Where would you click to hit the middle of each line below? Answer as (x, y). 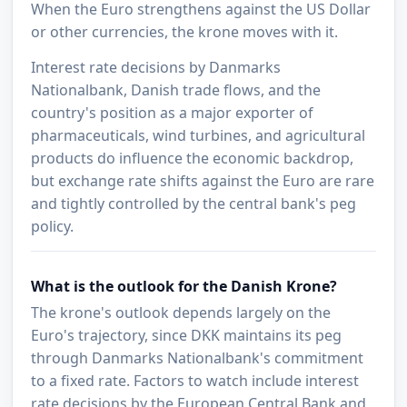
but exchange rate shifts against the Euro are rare (203, 181)
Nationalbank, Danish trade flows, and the (176, 90)
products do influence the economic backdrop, (193, 159)
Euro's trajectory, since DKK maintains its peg (187, 336)
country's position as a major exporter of (173, 113)
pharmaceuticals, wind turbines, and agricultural (199, 136)
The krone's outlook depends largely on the (181, 313)
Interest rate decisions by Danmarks (156, 68)
